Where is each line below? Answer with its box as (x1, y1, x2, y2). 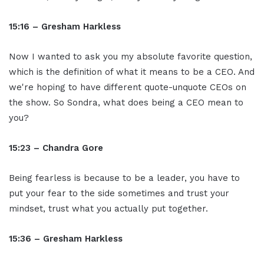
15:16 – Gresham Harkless (9, 21, 121, 32)
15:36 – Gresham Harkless (9, 233, 123, 245)
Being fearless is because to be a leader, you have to (9, 173, 240, 184)
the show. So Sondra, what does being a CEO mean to (9, 97, 243, 108)
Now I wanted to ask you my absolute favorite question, (9, 51, 252, 62)
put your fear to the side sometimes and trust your (9, 188, 229, 199)
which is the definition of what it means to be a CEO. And (9, 67, 255, 78)
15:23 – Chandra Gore (9, 143, 103, 154)
